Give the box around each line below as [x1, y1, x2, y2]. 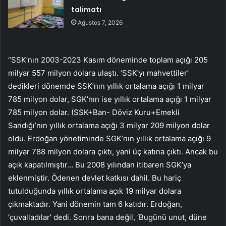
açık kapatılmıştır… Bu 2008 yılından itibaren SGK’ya [8, 160, 191, 170]
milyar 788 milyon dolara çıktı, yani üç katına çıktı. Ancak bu [8, 147, 218, 157]
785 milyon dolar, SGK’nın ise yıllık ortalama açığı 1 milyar [8, 94, 211, 104]
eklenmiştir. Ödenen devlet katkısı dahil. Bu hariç [8, 173, 181, 183]
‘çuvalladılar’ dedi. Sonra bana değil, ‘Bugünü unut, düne [8, 212, 207, 222]
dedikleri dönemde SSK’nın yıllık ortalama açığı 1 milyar [8, 81, 204, 91]
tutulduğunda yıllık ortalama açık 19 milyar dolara [8, 186, 181, 196]
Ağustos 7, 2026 [78, 19, 123, 27]
